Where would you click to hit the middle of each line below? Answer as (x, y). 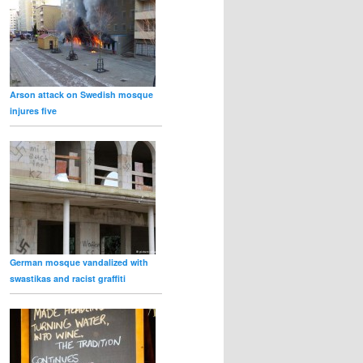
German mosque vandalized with (79, 262)
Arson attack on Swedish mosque (81, 94)
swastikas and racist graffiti (68, 278)
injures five (33, 110)
